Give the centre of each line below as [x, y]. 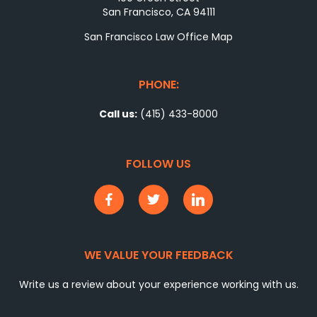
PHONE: [158, 84]
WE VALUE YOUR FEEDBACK [158, 255]
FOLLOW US [158, 163]
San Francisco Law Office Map [158, 36]
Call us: [118, 114]
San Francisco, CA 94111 [158, 12]
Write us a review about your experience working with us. [158, 284]
